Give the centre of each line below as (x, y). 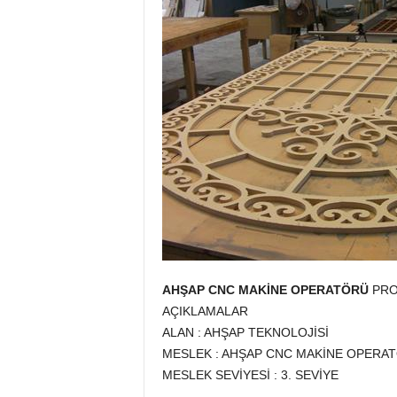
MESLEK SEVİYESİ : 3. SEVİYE (250, 375)
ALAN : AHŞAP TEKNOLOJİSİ (245, 332)
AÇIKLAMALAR (205, 311)
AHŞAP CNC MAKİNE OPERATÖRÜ (265, 290)
